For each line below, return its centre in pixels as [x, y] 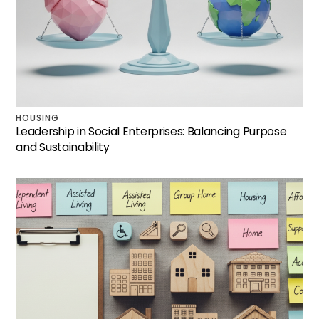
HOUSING [38, 118]
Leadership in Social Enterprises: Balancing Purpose [151, 131]
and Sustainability [63, 147]
